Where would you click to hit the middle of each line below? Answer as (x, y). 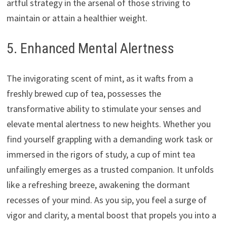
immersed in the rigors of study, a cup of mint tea (101, 155)
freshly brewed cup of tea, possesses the (84, 94)
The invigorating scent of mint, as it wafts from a (100, 79)
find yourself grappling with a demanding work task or (109, 139)
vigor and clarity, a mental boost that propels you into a (111, 215)
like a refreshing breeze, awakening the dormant (98, 185)
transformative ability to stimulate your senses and (104, 109)
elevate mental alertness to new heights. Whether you (108, 124)
